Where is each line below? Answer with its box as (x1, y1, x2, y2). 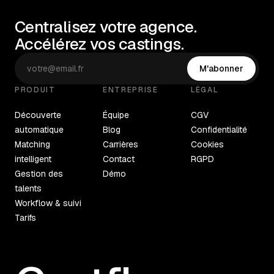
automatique (15, 124, 64, 135)
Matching (15, 139, 50, 150)
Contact (103, 154, 135, 165)
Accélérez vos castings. (15, 34, 184, 54)
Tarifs (15, 212, 36, 223)
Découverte (15, 109, 61, 120)
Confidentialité (191, 124, 247, 135)
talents (15, 183, 42, 194)
